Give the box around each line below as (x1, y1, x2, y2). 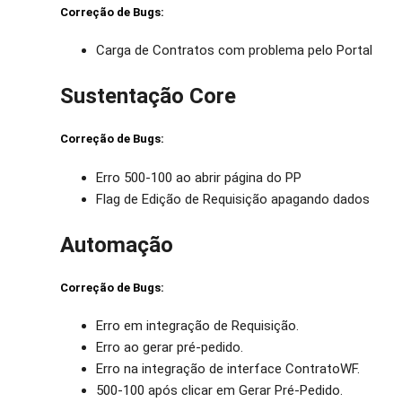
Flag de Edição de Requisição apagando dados (96, 191, 371, 208)
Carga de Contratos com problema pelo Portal (96, 42, 373, 59)
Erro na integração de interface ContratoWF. (96, 361, 361, 378)
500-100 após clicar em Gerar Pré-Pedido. (96, 382, 344, 399)
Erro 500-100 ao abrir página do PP (96, 170, 302, 187)
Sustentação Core (60, 83, 237, 109)
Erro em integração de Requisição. (96, 318, 300, 335)
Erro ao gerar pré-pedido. (96, 339, 244, 356)
